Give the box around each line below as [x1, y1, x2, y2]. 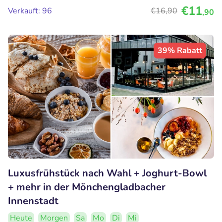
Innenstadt [8, 194, 58, 208]
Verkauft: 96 [8, 5, 52, 17]
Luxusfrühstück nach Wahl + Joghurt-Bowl [8, 166, 207, 180]
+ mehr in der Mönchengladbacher [8, 180, 166, 194]
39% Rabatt [158, 45, 202, 56]
